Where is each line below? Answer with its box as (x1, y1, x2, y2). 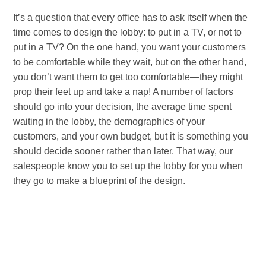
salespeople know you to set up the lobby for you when (13, 161, 243, 172)
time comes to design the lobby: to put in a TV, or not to (13, 27, 242, 38)
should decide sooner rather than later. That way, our (13, 146, 233, 157)
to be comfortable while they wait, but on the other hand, (13, 57, 247, 68)
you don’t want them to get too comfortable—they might (13, 72, 243, 83)
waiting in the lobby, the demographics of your (13, 116, 205, 127)
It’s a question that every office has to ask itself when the (13, 12, 248, 23)
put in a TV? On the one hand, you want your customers (13, 42, 246, 53)
